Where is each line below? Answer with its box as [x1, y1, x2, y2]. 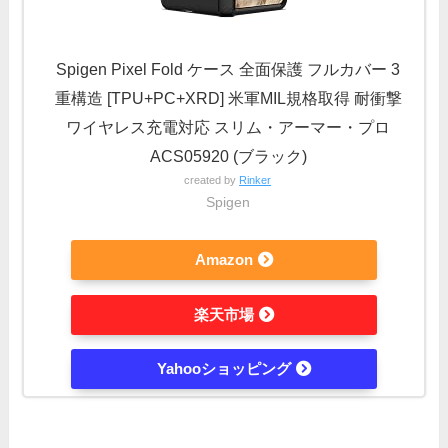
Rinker [239, 173, 272, 186]
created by [184, 173, 240, 186]
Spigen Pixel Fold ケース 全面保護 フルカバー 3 [56, 59, 401, 78]
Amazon [194, 251, 253, 269]
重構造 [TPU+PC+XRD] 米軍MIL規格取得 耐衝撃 [54, 88, 402, 107]
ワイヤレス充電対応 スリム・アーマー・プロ [66, 117, 391, 136]
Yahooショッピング [156, 360, 291, 378]
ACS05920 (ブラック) [149, 146, 307, 165]
